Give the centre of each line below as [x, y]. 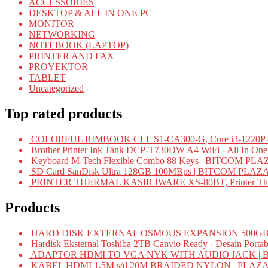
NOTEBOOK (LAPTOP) [79, 45]
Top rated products [63, 114]
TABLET [47, 78]
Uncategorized [56, 89]
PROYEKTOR [58, 67]
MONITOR [51, 24]
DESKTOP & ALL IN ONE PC [90, 13]
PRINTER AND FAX [71, 56]
